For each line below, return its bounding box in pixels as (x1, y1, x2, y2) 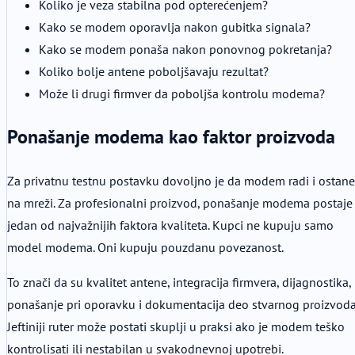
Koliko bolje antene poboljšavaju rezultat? (39, 63, 269, 80)
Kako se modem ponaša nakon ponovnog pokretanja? (39, 41, 332, 58)
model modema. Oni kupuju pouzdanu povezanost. (7, 239, 284, 256)
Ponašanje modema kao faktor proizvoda (7, 124, 335, 150)
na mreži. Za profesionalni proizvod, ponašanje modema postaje (7, 195, 353, 212)
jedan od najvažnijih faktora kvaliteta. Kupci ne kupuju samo (7, 217, 334, 234)
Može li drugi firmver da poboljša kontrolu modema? (39, 86, 325, 102)
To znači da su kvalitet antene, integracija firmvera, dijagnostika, (7, 274, 351, 291)
